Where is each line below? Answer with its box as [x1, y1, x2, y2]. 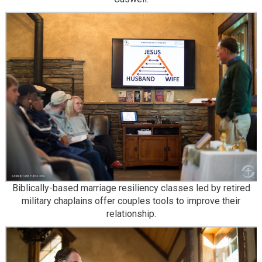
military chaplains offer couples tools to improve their [22, 195, 240, 206]
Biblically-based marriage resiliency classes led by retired [12, 182, 250, 194]
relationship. [106, 208, 156, 219]
